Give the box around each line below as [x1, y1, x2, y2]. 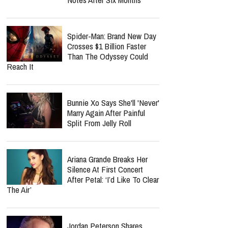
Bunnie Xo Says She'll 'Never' [67, 97, 159, 108]
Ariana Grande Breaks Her [67, 153, 148, 165]
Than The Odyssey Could [67, 50, 148, 62]
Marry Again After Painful [67, 107, 145, 119]
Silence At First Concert [67, 163, 143, 175]
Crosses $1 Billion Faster [67, 40, 146, 52]
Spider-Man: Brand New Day [67, 30, 156, 42]
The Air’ [7, 184, 32, 195]
